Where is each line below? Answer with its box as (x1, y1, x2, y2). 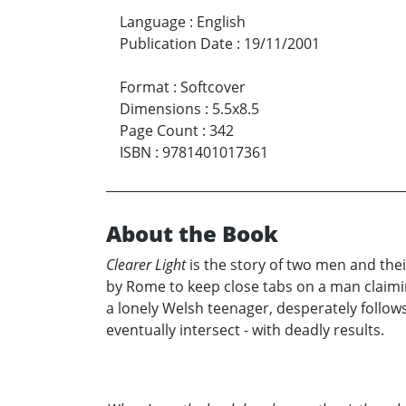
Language (120, 12, 186, 33)
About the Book (106, 218, 278, 249)
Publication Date (120, 34, 233, 54)
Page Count (120, 121, 198, 141)
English (197, 12, 246, 33)
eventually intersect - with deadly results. (106, 320, 384, 341)
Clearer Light (106, 255, 186, 275)
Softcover (180, 77, 246, 98)
